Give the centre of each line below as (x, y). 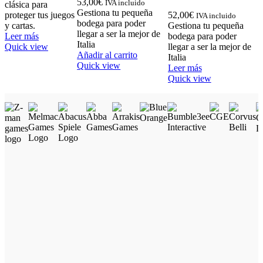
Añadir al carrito (107, 55)
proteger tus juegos (40, 15)
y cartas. (20, 26)
